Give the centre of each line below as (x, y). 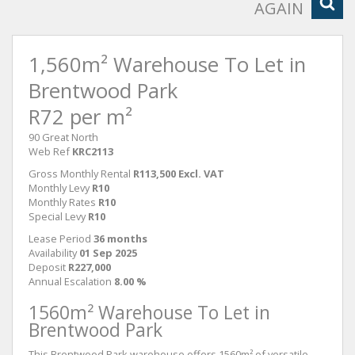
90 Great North (63, 137)
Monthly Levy (59, 188)
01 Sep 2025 (108, 253)
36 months (120, 239)
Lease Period (60, 239)
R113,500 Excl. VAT (179, 174)
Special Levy (57, 216)
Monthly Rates (62, 202)
